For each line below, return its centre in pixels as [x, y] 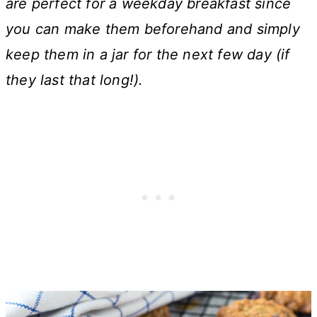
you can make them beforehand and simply [153, 29]
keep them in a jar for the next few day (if [148, 54]
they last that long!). [75, 80]
